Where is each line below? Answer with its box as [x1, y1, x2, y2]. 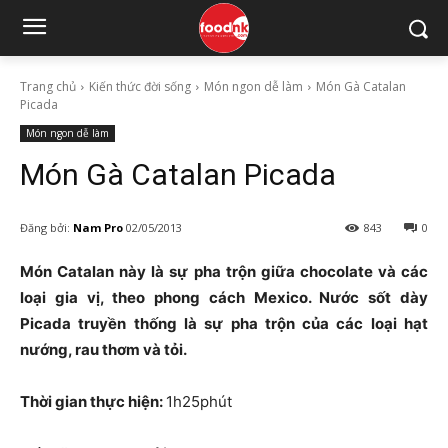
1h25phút [166, 392, 232, 412]
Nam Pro [73, 219, 123, 235]
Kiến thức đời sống [89, 78, 191, 95]
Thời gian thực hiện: [20, 392, 166, 412]
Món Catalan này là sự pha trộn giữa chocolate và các [20, 262, 428, 282]
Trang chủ [20, 78, 76, 95]
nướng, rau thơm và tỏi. [20, 340, 187, 360]
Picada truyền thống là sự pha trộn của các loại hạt [20, 314, 428, 334]
